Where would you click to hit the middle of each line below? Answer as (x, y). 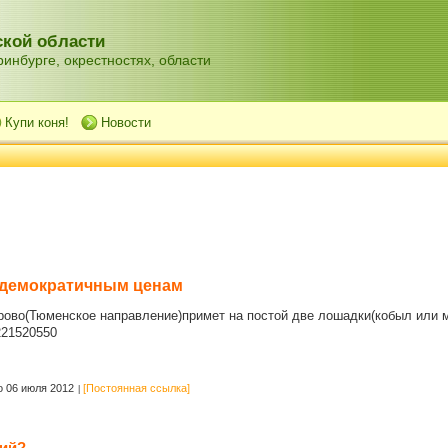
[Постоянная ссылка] (136, 388)
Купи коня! (37, 122)
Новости (126, 122)
